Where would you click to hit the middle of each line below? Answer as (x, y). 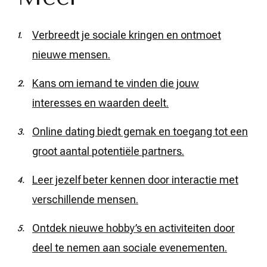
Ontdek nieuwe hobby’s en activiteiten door (133, 228)
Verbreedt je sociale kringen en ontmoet (127, 35)
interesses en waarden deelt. (100, 103)
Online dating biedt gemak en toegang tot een (140, 131)
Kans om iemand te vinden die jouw (116, 83)
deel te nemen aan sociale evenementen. (130, 247)
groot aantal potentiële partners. (108, 151)
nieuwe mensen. (71, 54)
